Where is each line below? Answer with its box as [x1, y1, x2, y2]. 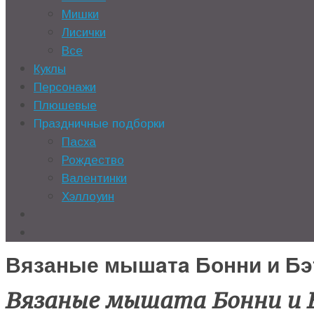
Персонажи [34, 81, 96, 95]
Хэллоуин [62, 190, 114, 204]
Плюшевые [34, 99, 97, 113]
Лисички [62, 26, 106, 40]
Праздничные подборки [34, 117, 165, 131]
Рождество [62, 153, 124, 168]
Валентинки [62, 172, 127, 186]
